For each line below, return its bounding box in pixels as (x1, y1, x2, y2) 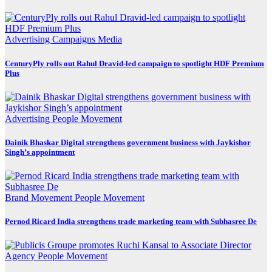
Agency (5, 251, 38, 262)
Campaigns (52, 34, 98, 45)
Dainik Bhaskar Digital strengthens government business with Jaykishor (5, 137, 251, 147)
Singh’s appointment (5, 147, 75, 157)
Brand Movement (5, 192, 75, 203)
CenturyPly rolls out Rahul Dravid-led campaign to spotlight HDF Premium (5, 58, 264, 68)
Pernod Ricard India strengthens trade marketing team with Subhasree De (5, 217, 257, 226)
